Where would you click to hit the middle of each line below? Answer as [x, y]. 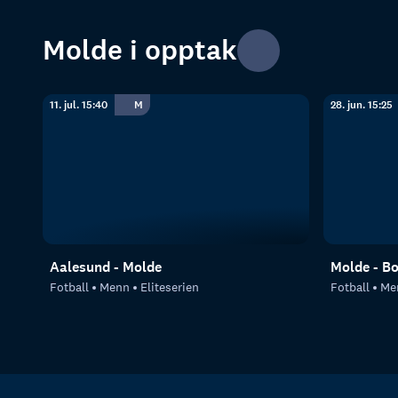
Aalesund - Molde [106, 267]
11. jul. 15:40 [79, 104]
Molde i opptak [140, 51]
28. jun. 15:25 [362, 104]
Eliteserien [170, 287]
